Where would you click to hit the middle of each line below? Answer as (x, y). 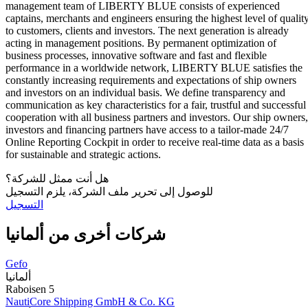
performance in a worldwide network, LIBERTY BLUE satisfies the (154, 68)
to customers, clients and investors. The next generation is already (147, 31)
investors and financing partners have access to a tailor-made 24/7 (147, 130)
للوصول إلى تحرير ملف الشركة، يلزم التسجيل (109, 192)
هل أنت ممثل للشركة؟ (57, 179)
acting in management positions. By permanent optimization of (141, 43)
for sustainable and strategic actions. (83, 155)
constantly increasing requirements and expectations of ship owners (151, 80)
